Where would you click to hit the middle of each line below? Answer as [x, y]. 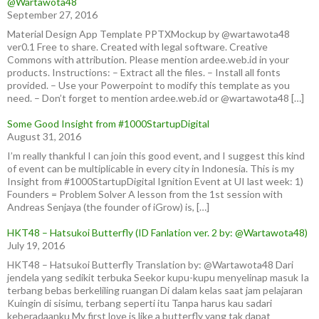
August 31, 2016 [44, 136]
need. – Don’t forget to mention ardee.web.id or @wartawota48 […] [156, 98]
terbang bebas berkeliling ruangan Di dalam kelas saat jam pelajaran [155, 290]
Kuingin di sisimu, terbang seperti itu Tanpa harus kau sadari [140, 303]
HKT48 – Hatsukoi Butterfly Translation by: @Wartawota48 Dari [150, 265]
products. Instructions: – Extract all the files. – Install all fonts [144, 72]
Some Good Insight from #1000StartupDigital [108, 124]
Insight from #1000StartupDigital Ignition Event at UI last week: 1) [155, 181]
